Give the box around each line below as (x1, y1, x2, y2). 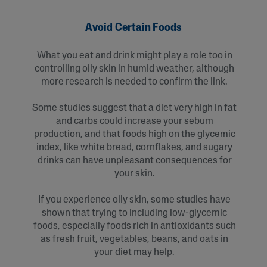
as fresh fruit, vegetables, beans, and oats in (41, 234, 228, 244)
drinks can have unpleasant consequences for (37, 156, 232, 166)
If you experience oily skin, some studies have (38, 195, 231, 205)
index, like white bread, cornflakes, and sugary (36, 142, 232, 153)
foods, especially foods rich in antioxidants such (33, 221, 236, 231)
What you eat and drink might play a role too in (36, 51, 232, 61)
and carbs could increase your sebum (55, 116, 213, 126)
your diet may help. (94, 247, 175, 257)
